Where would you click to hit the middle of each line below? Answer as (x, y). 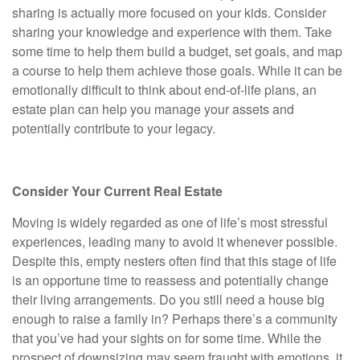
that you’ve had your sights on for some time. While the (167, 338)
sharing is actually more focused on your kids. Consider (169, 12)
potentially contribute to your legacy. (114, 128)
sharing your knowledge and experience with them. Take (172, 32)
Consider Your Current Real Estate (117, 191)
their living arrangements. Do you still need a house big (168, 299)
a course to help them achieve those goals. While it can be (177, 70)
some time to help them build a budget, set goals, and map (177, 51)
